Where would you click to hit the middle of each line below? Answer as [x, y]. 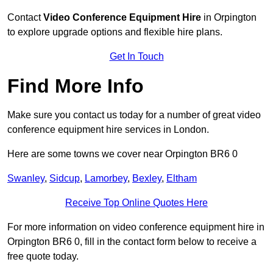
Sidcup [65, 179]
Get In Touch [136, 57]
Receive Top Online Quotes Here [136, 203]
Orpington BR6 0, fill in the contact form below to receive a [132, 242]
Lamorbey [106, 179]
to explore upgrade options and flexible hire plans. [115, 32]
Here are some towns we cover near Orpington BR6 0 [122, 154]
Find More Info [76, 86]
